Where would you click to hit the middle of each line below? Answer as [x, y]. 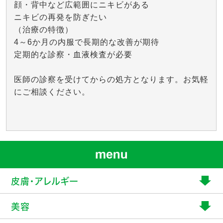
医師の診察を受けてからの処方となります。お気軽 [111, 79]
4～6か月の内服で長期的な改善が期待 [87, 42]
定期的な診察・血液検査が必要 [73, 55]
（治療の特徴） [44, 30]
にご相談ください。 [52, 92]
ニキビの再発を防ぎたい [60, 17]
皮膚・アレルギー [45, 181]
